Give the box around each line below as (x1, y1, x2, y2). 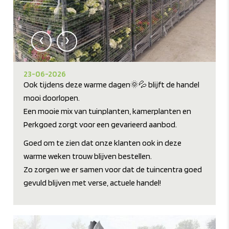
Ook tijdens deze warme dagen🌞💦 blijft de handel (24, 80, 200, 90)
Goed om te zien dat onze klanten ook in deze (24, 138, 182, 148)
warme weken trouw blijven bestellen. (24, 151, 152, 162)
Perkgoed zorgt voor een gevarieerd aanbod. (24, 120, 177, 130)
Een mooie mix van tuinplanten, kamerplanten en (24, 106, 192, 117)
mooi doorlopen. (24, 93, 80, 103)
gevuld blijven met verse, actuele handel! (24, 178, 162, 188)
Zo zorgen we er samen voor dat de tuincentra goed (24, 165, 202, 175)
